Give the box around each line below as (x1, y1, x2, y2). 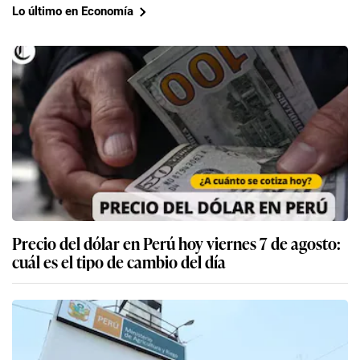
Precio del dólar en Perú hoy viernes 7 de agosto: (12, 230, 341, 255)
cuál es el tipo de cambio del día (12, 248, 226, 273)
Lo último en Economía (12, 4, 133, 18)
